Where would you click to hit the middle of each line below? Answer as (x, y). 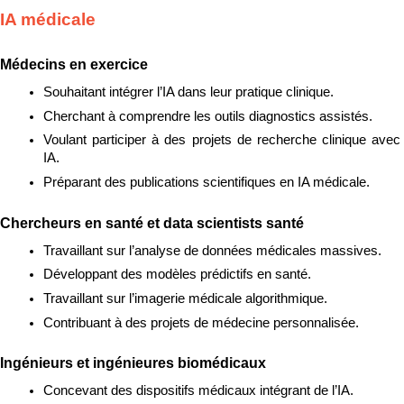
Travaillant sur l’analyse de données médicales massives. (212, 250)
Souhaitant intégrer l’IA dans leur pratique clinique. (188, 92)
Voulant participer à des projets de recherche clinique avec (222, 140)
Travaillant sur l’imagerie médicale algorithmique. (185, 299)
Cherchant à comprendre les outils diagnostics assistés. (208, 116)
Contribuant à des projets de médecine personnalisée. (201, 322)
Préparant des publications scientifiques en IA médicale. (207, 183)
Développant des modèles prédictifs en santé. (177, 275)
